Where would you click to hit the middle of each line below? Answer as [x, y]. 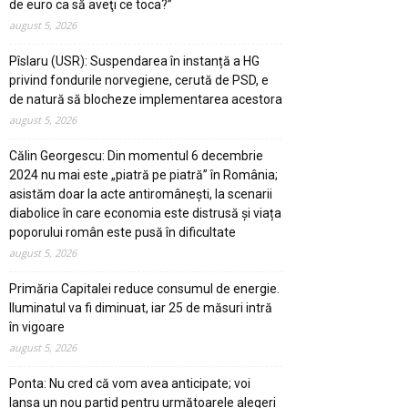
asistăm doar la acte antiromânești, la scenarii [141, 194]
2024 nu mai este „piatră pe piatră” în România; [143, 174]
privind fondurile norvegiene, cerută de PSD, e [139, 80]
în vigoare [37, 326]
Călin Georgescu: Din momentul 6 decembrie [136, 155]
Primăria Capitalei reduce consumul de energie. [144, 288]
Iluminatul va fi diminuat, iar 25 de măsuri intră [141, 307]
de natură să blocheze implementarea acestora [146, 99]
